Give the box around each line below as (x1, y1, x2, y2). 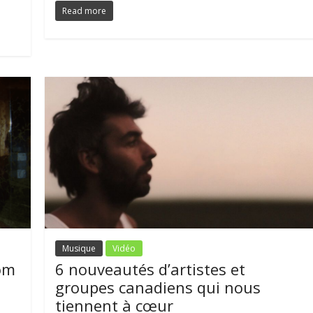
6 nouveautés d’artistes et (55, 258, 246, 279)
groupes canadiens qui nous (55, 276, 261, 298)
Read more (62, 4, 107, 17)
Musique (62, 242, 96, 254)
